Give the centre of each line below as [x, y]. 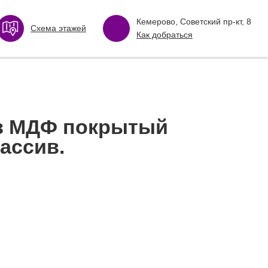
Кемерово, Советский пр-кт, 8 [194, 22]
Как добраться [165, 35]
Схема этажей [59, 28]
